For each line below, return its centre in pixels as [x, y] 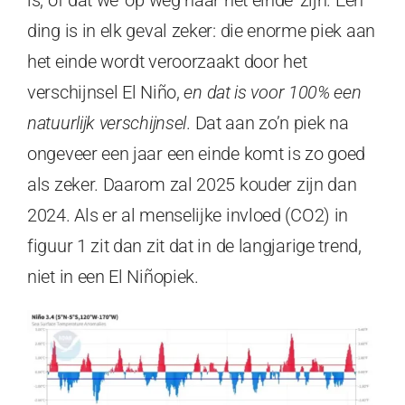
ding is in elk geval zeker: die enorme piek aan [201, 30]
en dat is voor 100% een [273, 92]
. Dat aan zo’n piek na [268, 122]
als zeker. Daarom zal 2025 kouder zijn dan [192, 184]
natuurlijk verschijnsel [107, 122]
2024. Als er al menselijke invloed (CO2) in [188, 215]
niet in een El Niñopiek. [113, 276]
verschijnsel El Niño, [106, 92]
